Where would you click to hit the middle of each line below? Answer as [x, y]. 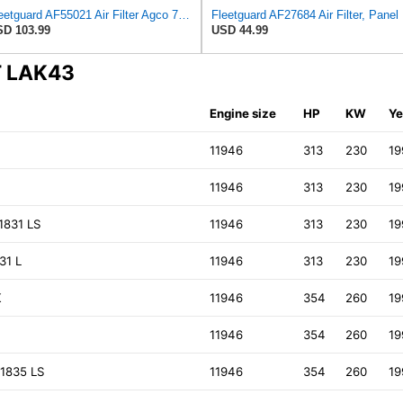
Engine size [243, 114]
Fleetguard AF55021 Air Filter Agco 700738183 [184, 15]
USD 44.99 [240, 31]
